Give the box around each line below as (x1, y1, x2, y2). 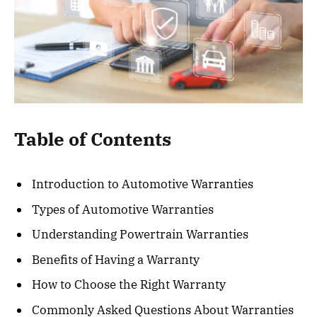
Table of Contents (14, 127, 171, 151)
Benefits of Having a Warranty (32, 251, 200, 267)
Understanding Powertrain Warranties (32, 226, 248, 243)
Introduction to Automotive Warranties (32, 176, 253, 192)
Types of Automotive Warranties (32, 201, 214, 217)
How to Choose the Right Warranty (32, 277, 226, 293)
